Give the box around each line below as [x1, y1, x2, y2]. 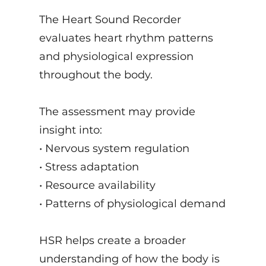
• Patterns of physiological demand [39, 197, 226, 210]
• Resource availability [39, 179, 156, 192]
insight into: [39, 123, 103, 137]
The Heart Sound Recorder [39, 13, 182, 26]
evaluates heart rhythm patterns [39, 31, 214, 45]
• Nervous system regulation [39, 142, 190, 155]
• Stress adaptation [39, 160, 140, 173]
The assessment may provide [39, 105, 196, 118]
